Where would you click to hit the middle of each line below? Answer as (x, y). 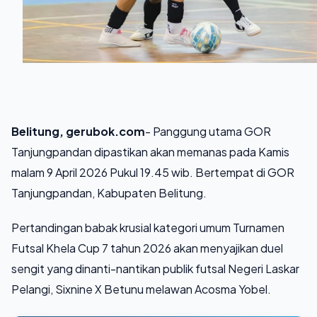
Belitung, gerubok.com (78, 131)
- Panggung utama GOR (208, 131)
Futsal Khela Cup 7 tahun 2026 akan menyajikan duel (147, 248)
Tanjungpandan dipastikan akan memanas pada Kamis (150, 151)
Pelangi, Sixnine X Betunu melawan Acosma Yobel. (141, 289)
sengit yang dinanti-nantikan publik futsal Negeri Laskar (155, 268)
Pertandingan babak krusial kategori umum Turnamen (148, 227)
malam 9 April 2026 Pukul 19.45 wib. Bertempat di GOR (153, 172)
